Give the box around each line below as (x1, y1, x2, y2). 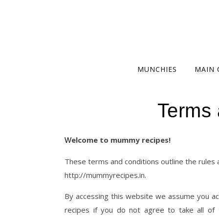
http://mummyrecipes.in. (65, 170, 146, 180)
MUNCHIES (137, 65, 177, 74)
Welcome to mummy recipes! (71, 135, 171, 145)
